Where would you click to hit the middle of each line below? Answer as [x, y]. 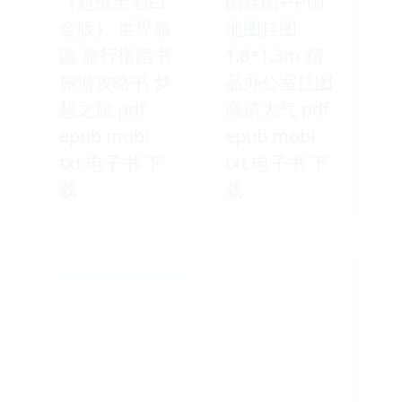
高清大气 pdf [277, 109]
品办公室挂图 [279, 82]
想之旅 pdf [102, 109]
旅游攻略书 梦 [115, 82]
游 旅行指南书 [115, 55]
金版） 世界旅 [115, 28]
